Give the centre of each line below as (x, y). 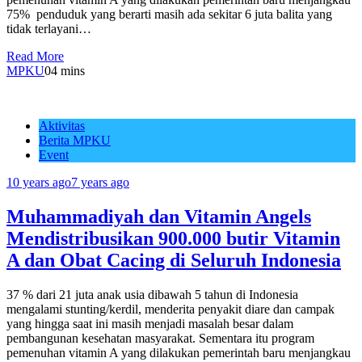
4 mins (68, 70)
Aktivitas (62, 125)
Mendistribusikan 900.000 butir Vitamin (173, 238)
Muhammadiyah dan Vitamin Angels (159, 216)
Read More (35, 56)
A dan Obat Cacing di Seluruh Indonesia (174, 260)
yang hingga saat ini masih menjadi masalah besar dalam (150, 323)
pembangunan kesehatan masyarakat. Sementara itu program (160, 338)
